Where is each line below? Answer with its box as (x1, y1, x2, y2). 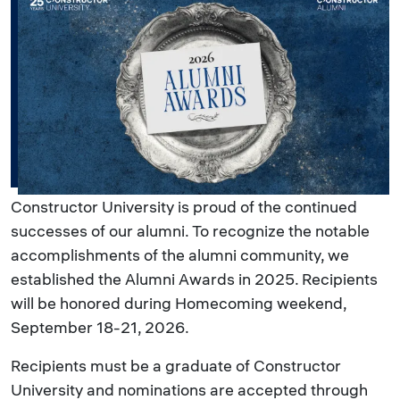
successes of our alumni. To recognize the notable (11, 221, 370, 241)
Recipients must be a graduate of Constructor (11, 355, 341, 376)
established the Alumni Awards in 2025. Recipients (11, 269, 378, 289)
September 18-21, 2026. (11, 317, 189, 337)
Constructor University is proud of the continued (11, 196, 357, 217)
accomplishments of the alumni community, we (11, 245, 349, 265)
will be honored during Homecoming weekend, (11, 293, 346, 313)
